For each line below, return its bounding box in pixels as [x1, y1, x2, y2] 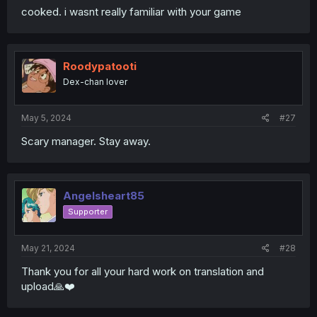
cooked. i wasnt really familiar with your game [21, 4, 241, 18]
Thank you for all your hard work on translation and [21, 264, 264, 278]
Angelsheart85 [63, 189, 144, 202]
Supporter [68, 207, 108, 217]
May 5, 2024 [21, 113, 71, 123]
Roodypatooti [63, 59, 137, 73]
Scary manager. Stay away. [21, 134, 151, 148]
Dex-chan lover [63, 76, 127, 87]
